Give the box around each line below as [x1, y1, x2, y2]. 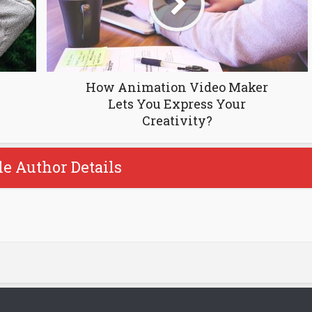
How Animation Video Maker [86, 78, 268, 95]
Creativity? [141, 111, 212, 129]
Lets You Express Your [108, 95, 246, 112]
